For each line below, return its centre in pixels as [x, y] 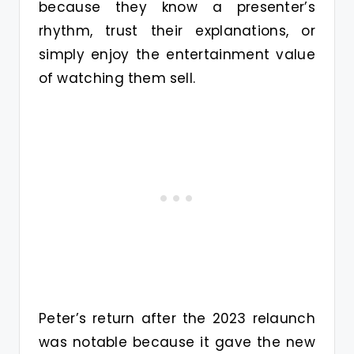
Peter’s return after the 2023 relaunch [177, 318]
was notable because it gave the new [177, 342]
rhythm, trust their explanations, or [177, 30]
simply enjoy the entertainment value [177, 54]
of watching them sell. [117, 78]
